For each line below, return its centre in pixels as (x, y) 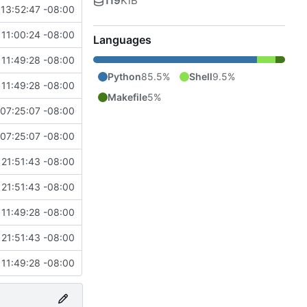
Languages (122, 39)
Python (124, 76)
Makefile (127, 97)
